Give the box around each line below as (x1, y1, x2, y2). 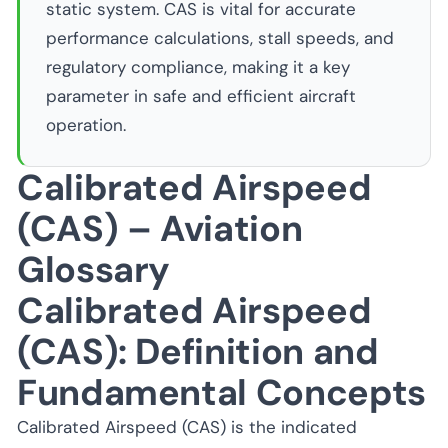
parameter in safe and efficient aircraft (45, 85, 356, 107)
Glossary (17, 245, 171, 293)
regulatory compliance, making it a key (45, 56, 350, 78)
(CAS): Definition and (17, 327, 379, 375)
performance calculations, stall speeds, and (45, 27, 394, 49)
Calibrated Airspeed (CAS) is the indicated (17, 415, 357, 438)
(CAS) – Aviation (17, 204, 303, 252)
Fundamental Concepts (17, 368, 426, 416)
